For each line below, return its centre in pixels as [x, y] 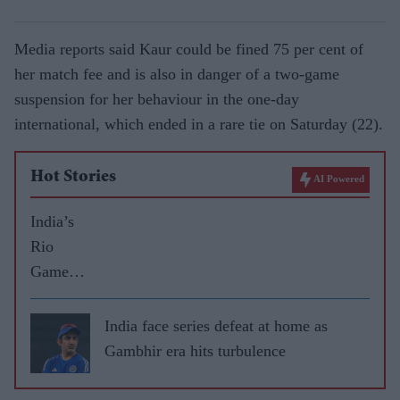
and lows [59, 321]
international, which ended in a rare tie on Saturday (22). [199, 124]
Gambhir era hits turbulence [195, 350]
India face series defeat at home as [216, 325]
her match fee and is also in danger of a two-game [177, 74]
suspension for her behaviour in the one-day [157, 99]
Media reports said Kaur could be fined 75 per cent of [189, 49]
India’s [52, 221]
